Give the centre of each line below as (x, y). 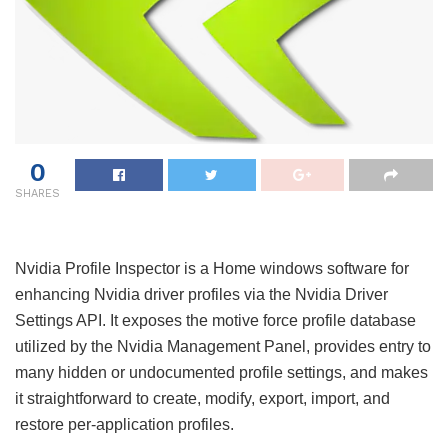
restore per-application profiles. (124, 424)
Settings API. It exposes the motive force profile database (215, 320)
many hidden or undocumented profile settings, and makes (221, 372)
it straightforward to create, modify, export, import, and (202, 398)
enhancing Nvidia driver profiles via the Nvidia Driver (201, 294)
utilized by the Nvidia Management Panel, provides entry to (223, 346)
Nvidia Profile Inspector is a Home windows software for (212, 268)
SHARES (37, 193)
